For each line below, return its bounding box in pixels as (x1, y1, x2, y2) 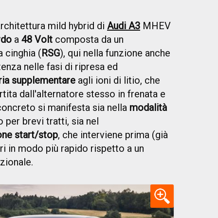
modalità (129, 101, 167, 113)
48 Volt (21, 33, 53, 45)
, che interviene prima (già (58, 128, 168, 141)
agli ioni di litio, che (75, 74, 160, 86)
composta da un (53, 33, 124, 45)
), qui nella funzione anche (60, 47, 170, 59)
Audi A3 (107, 19, 140, 32)
